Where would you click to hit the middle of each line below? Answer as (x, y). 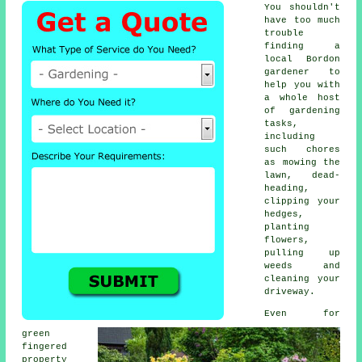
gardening (314, 110)
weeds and (302, 265)
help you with (302, 84)
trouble (284, 33)
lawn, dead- (302, 175)
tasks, (282, 123)
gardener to (302, 72)
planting (287, 227)
